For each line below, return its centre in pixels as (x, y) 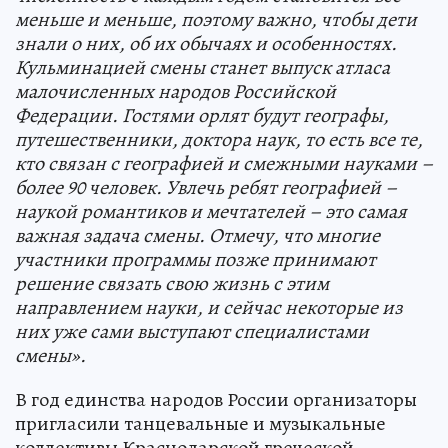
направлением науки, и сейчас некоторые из (209, 307)
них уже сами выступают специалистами (192, 331)
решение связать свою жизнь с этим (172, 283)
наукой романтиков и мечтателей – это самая (211, 211)
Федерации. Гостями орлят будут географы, (202, 115)
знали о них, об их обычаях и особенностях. (206, 43)
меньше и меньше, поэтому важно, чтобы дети (216, 19)
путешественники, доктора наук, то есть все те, (219, 139)
